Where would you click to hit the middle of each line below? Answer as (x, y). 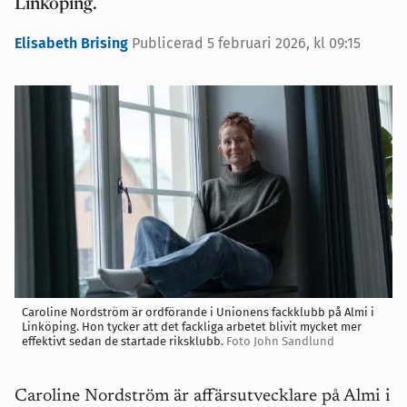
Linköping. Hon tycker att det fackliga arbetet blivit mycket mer (192, 326)
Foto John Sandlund (280, 341)
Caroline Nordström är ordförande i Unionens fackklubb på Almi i (198, 312)
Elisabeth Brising (73, 43)
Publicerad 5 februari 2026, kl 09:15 (246, 43)
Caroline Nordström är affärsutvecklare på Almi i (203, 396)
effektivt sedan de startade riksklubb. (123, 341)
